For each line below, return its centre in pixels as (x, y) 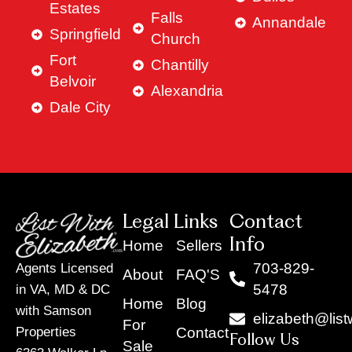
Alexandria (187, 91)
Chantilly (180, 65)
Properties (46, 332)
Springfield (85, 35)
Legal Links (170, 224)
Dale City (80, 108)
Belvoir (72, 82)
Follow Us (264, 341)
